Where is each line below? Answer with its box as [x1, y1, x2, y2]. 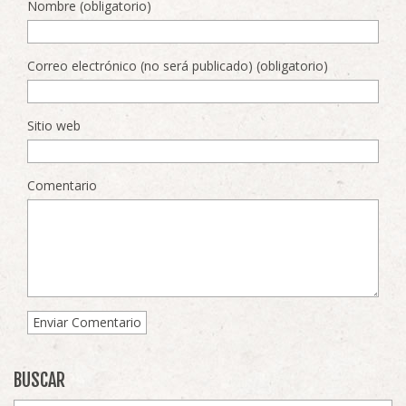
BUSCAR [14, 369, 65, 392]
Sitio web [27, 117, 81, 135]
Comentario [27, 177, 97, 195]
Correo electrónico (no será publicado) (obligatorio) [27, 57, 328, 75]
